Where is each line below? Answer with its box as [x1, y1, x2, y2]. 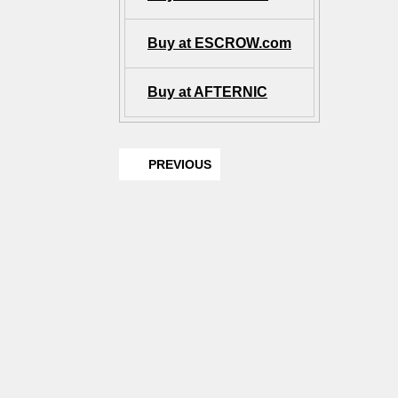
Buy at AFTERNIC [147, 84, 267, 99]
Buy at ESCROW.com [147, 36, 291, 51]
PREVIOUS [144, 157, 211, 171]
